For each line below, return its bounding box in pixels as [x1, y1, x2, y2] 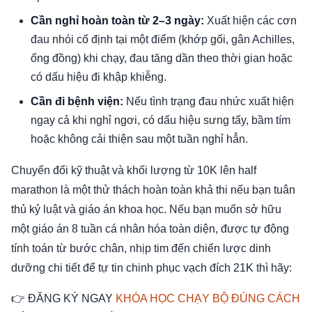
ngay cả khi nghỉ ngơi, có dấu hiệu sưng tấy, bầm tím [31, 114, 290, 127]
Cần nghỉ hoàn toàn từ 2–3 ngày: [31, 15, 204, 27]
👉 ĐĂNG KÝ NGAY [11, 292, 116, 305]
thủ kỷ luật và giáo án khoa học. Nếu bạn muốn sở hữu [11, 203, 281, 216]
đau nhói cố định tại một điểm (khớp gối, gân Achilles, [31, 33, 295, 46]
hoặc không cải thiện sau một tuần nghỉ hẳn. [31, 133, 248, 146]
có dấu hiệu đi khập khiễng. [31, 71, 166, 84]
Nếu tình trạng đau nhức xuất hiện [123, 95, 294, 108]
